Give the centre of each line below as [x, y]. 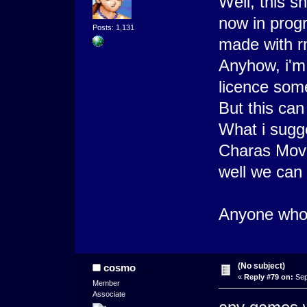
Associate [109, 294]
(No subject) [261, 266]
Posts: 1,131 [113, 28]
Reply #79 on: [268, 277]
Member [106, 283]
